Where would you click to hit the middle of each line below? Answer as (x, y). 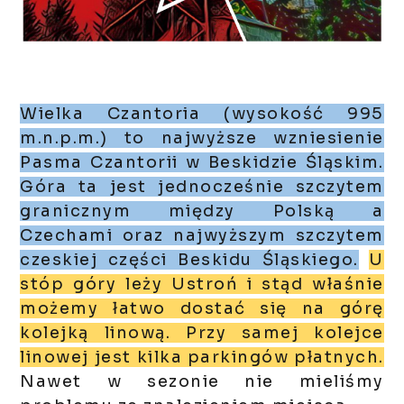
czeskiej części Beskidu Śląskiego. (189, 260)
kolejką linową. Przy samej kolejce (202, 333)
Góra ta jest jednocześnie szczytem (202, 187)
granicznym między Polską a (202, 211)
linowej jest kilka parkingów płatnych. (202, 358)
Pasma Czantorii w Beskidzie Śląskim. (202, 163)
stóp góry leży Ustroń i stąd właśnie (202, 285)
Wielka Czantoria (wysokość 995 (202, 114)
